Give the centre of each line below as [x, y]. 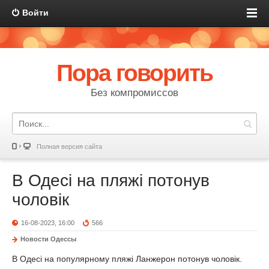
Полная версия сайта [69, 147]
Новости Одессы [48, 239]
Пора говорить [134, 73]
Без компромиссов [134, 93]
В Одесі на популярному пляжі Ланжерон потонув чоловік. [127, 259]
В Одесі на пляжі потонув [111, 180]
